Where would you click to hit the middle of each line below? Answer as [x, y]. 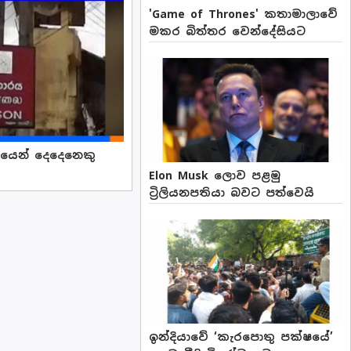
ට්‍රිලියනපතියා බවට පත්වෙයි [232, 192]
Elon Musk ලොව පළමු [215, 175]
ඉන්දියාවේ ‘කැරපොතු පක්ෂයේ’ [241, 337]
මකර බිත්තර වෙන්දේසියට [228, 31]
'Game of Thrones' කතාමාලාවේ [244, 14]
